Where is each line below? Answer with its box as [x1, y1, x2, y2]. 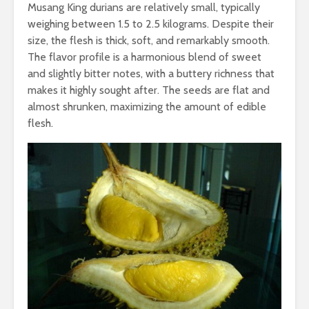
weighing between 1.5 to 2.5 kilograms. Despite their [28, 17, 274, 31]
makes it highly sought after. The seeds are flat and [28, 83, 270, 97]
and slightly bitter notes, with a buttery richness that [28, 67, 275, 81]
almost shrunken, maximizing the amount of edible [28, 100, 266, 114]
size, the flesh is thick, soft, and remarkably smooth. [28, 34, 270, 48]
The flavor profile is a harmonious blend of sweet [28, 50, 261, 64]
